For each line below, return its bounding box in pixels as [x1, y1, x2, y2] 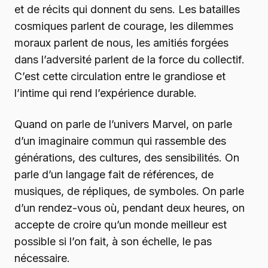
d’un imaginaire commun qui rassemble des [14, 135, 226, 148]
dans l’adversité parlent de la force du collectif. [14, 53, 245, 66]
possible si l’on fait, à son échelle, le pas [14, 235, 212, 248]
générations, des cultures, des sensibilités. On [14, 151, 239, 165]
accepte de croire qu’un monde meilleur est [14, 218, 227, 232]
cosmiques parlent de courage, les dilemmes [14, 20, 233, 33]
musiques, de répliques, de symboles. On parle [14, 185, 244, 198]
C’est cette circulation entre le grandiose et [14, 70, 226, 83]
